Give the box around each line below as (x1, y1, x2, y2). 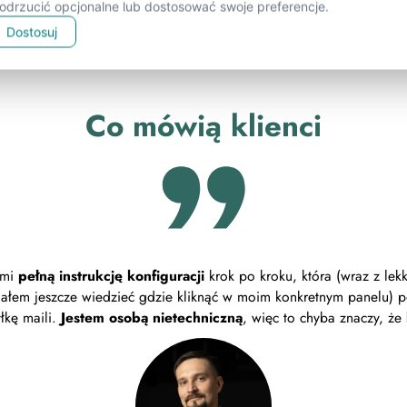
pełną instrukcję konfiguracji (17, 265, 204, 287)
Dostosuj (6, 24, 57, 40)
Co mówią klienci (85, 104, 322, 148)
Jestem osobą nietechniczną (60, 307, 243, 329)
